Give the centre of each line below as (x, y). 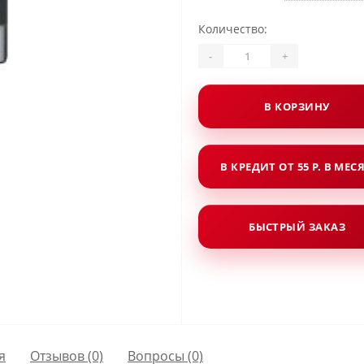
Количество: (233, 29)
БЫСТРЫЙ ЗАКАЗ (297, 226)
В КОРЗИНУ (297, 106)
